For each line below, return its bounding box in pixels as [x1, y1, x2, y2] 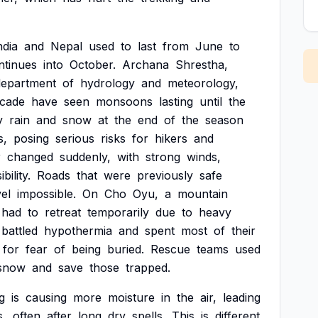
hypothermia [44, 224, 112, 238]
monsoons [96, 94, 153, 109]
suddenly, [60, 150, 111, 164]
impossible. [17, 187, 76, 201]
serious [55, 131, 94, 146]
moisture [108, 290, 155, 305]
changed [7, 150, 53, 164]
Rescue [150, 242, 190, 256]
